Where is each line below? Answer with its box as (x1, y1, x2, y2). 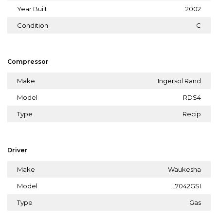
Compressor (7, 57, 49, 65)
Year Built (17, 4, 47, 13)
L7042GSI (172, 182, 201, 190)
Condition (17, 21, 48, 29)
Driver (7, 146, 28, 154)
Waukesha (168, 165, 201, 173)
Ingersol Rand (158, 76, 201, 85)
